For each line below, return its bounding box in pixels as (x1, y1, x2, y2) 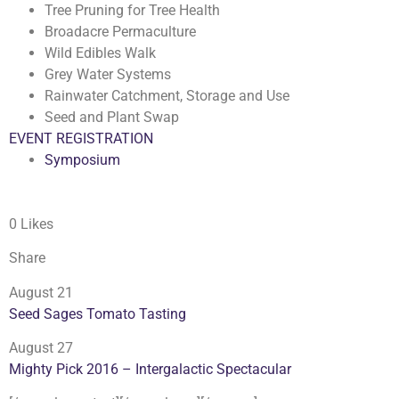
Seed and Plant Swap (45, 108, 179, 126)
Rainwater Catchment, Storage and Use (45, 86, 289, 104)
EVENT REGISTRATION (9, 129, 153, 147)
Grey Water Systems (45, 65, 171, 83)
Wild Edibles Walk (45, 44, 156, 61)
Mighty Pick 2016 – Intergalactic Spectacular (9, 361, 291, 379)
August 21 (9, 283, 73, 301)
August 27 (9, 339, 73, 357)
